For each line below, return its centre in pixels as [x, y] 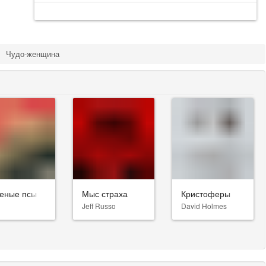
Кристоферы [205, 193]
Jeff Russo [99, 205]
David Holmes [204, 205]
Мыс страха [104, 193]
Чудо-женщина [33, 54]
